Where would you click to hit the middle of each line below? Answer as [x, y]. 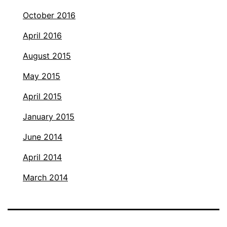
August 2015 [47, 56]
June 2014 [43, 137]
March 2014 [45, 178]
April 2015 [42, 97]
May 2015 [42, 76]
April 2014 [42, 157]
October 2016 [49, 15]
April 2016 [42, 36]
